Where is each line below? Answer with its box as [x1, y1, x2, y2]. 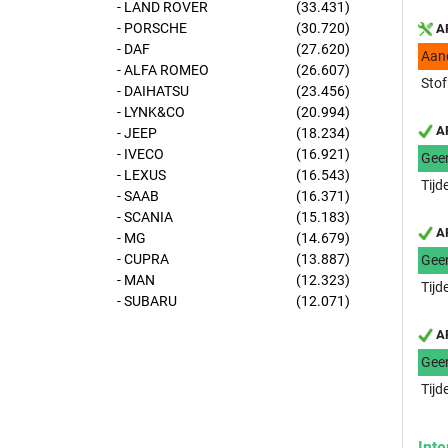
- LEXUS [117, 167, 166, 183]
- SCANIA [117, 209, 173, 225]
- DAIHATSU [117, 83, 189, 99]
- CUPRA [117, 251, 169, 267]
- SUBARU [117, 293, 177, 309]
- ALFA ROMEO [117, 62, 209, 78]
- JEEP [117, 125, 157, 141]
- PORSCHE [117, 20, 187, 36]
